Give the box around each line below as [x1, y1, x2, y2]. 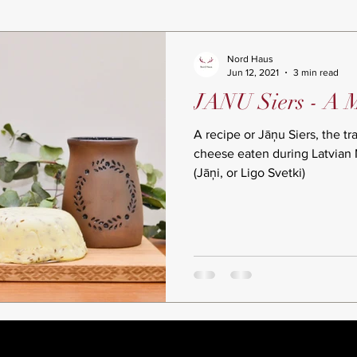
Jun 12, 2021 [227, 66, 279, 78]
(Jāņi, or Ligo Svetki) [194, 166, 305, 180]
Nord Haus [227, 53, 273, 65]
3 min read [293, 66, 339, 78]
